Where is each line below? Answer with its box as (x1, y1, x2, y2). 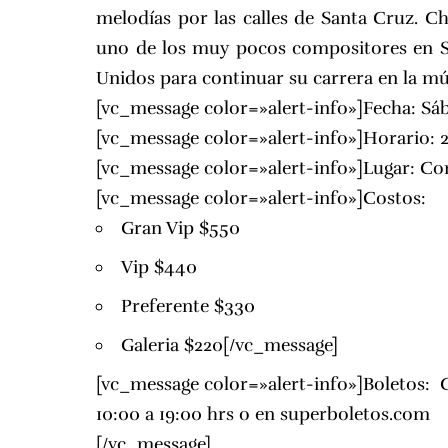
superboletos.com (280, 403, 431, 426)
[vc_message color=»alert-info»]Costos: (96, 187, 427, 210)
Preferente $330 (121, 295, 256, 318)
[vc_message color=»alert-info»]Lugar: (96, 157, 421, 180)
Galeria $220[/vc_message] (121, 334, 339, 357)
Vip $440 (121, 256, 198, 279)
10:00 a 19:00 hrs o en (96, 403, 281, 426)
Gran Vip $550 (121, 217, 241, 240)
